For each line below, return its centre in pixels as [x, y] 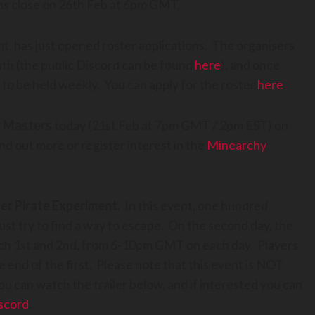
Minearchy [237, 145]
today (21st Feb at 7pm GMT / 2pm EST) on [170, 126]
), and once [250, 65]
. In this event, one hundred [193, 206]
